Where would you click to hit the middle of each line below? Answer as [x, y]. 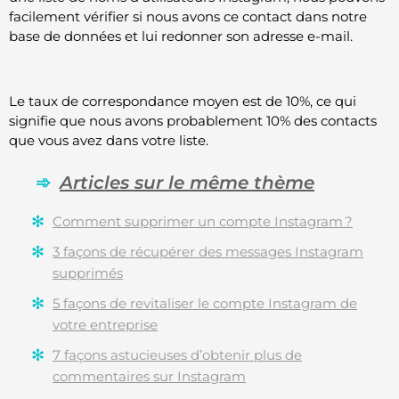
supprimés [88, 273]
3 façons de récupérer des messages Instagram [208, 252]
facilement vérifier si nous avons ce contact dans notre [188, 17]
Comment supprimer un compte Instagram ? [203, 222]
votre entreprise [105, 325]
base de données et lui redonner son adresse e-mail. [181, 37]
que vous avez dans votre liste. [109, 141]
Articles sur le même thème [187, 183]
